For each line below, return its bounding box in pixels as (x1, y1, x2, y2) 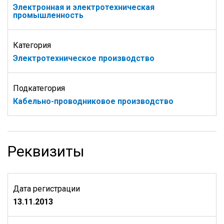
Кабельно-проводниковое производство (13, 96, 173, 106)
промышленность (13, 10, 83, 20)
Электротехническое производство (13, 53, 154, 63)
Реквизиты (7, 142, 84, 160)
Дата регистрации (13, 184, 80, 193)
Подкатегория (13, 83, 65, 93)
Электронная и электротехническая (13, 2, 154, 12)
